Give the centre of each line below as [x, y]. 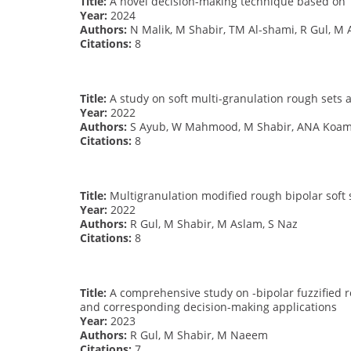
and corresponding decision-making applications [208, 306]
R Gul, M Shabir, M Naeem [197, 335]
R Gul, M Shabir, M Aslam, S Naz [212, 223]
